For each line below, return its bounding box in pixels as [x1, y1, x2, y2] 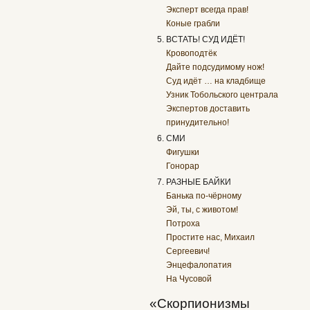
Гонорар [166, 161, 200, 172]
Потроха [166, 219, 201, 229]
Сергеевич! [166, 246, 210, 257]
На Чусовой [166, 274, 212, 284]
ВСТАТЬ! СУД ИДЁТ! [166, 35, 246, 44]
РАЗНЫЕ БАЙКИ [166, 177, 232, 188]
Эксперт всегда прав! [166, 4, 249, 15]
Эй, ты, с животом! [166, 205, 239, 215]
